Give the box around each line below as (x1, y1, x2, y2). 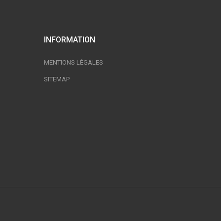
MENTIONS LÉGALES (43, 59, 103, 66)
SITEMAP (43, 75, 70, 83)
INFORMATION (43, 35, 95, 44)
